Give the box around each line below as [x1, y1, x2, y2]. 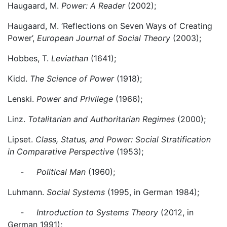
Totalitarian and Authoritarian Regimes [28, 114, 177, 124]
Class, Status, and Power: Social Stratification [35, 134, 211, 144]
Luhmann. [8, 187, 47, 197]
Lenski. [8, 94, 36, 104]
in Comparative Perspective [8, 146, 114, 157]
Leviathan [51, 53, 91, 63]
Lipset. [8, 134, 35, 144]
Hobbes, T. [8, 53, 51, 63]
